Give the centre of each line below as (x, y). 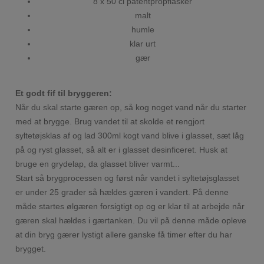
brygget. (31, 248)
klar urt (143, 43)
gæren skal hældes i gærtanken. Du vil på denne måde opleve (131, 220)
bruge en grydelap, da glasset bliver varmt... (98, 164)
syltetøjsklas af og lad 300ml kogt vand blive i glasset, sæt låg (130, 135)
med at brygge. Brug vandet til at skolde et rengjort (110, 121)
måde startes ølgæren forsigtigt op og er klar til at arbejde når (130, 206)
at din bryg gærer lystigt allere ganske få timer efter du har (124, 234)
